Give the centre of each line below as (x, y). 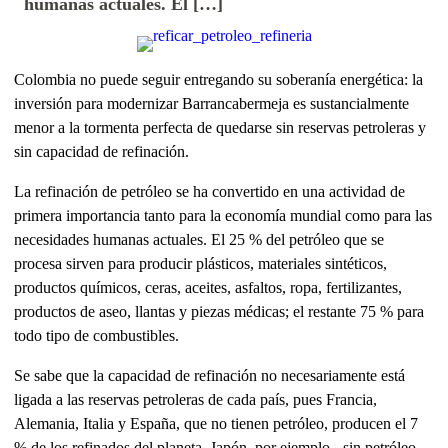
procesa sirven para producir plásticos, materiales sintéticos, (201, 264)
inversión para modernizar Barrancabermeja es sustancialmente (212, 104)
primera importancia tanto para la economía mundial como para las (223, 216)
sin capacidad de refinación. (102, 152)
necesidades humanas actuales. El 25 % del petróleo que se (199, 240)
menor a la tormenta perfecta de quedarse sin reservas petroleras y (220, 128)
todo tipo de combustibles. (97, 336)
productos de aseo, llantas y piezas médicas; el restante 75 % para (219, 312)
